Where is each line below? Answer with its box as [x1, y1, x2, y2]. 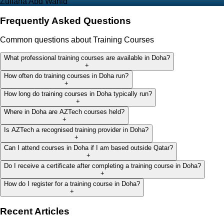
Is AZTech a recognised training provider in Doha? [4, 126, 148, 134]
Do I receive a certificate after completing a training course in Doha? [4, 162, 201, 170]
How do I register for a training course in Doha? [4, 180, 140, 188]
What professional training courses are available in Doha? [4, 54, 170, 62]
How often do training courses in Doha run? [4, 72, 128, 80]
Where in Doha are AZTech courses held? [4, 108, 124, 116]
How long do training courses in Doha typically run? [4, 90, 152, 98]
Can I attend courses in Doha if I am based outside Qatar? [4, 144, 173, 152]
